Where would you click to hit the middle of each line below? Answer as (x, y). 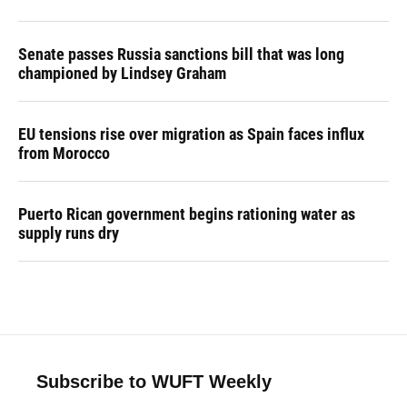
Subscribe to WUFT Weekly (154, 381)
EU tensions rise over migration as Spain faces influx (191, 134)
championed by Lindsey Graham (122, 73)
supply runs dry (69, 233)
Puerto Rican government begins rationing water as (187, 213)
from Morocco (64, 153)
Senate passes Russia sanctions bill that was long (181, 54)
